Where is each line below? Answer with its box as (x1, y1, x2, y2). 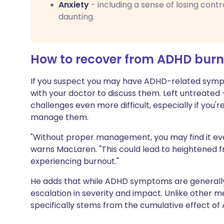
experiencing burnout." (30, 155, 119, 167)
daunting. (58, 11, 94, 22)
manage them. (30, 111, 88, 123)
